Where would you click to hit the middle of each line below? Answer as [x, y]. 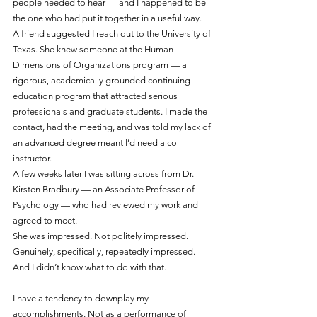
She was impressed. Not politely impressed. [102, 236]
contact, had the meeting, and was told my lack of [113, 127]
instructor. [32, 158]
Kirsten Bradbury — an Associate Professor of [105, 189]
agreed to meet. [45, 220]
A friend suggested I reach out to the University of [113, 34]
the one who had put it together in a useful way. [107, 18]
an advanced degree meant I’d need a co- [96, 143]
